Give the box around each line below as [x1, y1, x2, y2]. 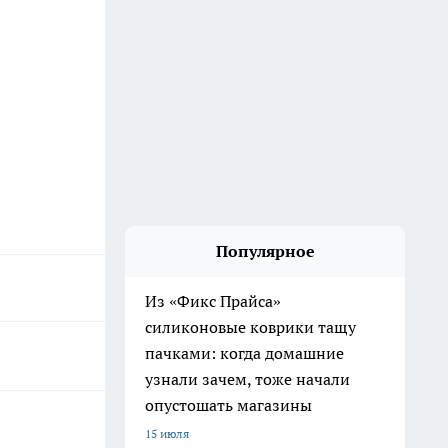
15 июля [145, 426, 189, 441]
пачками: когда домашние [145, 343, 344, 363]
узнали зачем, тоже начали [145, 369, 350, 389]
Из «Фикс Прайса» [145, 291, 281, 311]
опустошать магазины [145, 395, 312, 415]
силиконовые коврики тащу [145, 317, 356, 337]
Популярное [215, 241, 315, 261]
